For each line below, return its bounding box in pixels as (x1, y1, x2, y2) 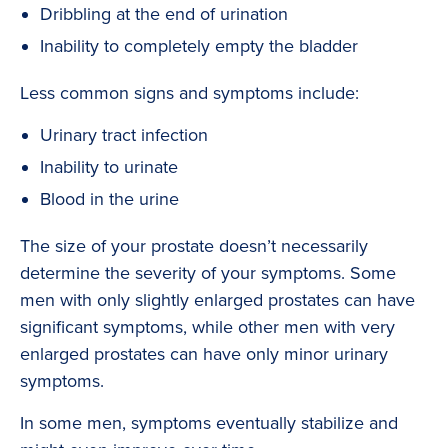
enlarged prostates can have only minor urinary (20, 343, 388, 366)
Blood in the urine (40, 188, 179, 211)
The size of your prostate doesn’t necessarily (20, 235, 368, 258)
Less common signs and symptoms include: (20, 82, 359, 105)
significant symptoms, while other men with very (20, 316, 395, 339)
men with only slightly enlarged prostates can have (20, 289, 415, 312)
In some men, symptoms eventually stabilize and (20, 412, 398, 435)
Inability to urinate (40, 156, 178, 179)
